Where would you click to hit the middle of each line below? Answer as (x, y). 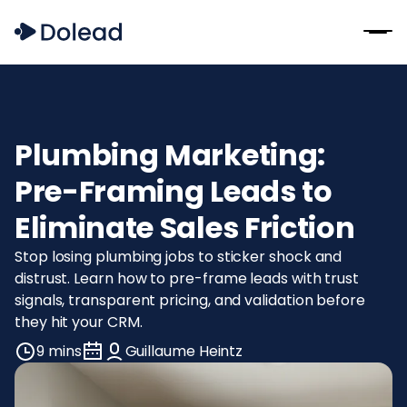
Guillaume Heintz (184, 351)
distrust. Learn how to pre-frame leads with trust (187, 278)
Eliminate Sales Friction (185, 227)
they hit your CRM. (79, 322)
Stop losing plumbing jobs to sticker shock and (179, 256)
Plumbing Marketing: (170, 154)
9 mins (59, 351)
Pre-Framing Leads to (174, 191)
